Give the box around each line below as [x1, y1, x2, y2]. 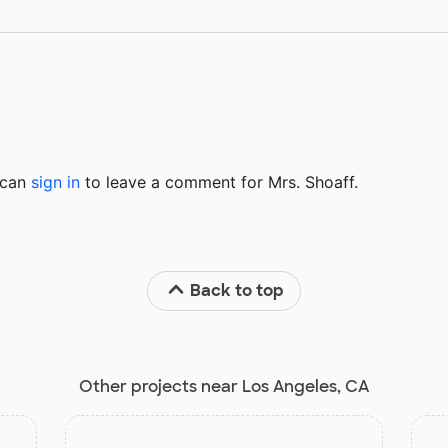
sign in [31, 172, 80, 193]
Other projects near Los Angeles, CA [79, 376, 369, 398]
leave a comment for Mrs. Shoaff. [101, 172, 358, 193]
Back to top [190, 280, 285, 302]
